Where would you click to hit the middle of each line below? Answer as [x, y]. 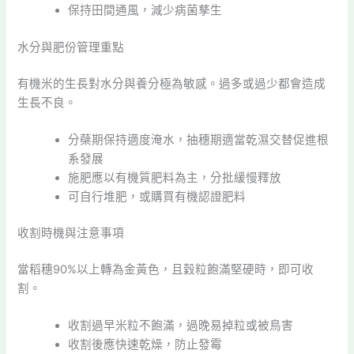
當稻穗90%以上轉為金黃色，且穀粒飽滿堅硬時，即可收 [166, 270]
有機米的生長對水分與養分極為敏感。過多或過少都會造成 [172, 83]
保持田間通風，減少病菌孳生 [145, 10]
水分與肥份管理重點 [71, 48]
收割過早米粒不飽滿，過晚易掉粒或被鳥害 [181, 326]
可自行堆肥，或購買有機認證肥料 [157, 197]
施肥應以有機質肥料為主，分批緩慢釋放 [175, 178]
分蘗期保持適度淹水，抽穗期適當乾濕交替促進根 [199, 140]
